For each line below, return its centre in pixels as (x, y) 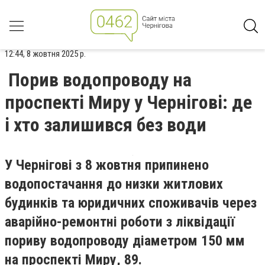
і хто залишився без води (106, 125)
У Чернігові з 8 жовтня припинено (107, 165)
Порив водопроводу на (100, 80)
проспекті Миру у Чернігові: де (128, 102)
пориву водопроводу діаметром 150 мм (125, 241)
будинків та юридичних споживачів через (131, 203)
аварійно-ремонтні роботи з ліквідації (120, 222)
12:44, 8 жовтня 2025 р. (45, 54)
